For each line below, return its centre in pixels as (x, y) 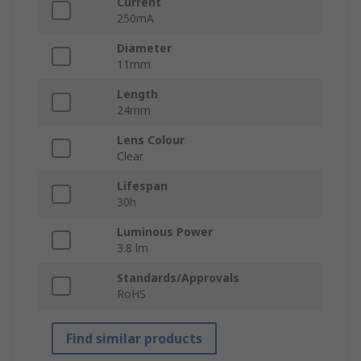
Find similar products (134, 338)
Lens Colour (151, 139)
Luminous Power (165, 231)
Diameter (144, 48)
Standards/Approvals (178, 277)
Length (137, 93)
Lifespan (142, 185)
